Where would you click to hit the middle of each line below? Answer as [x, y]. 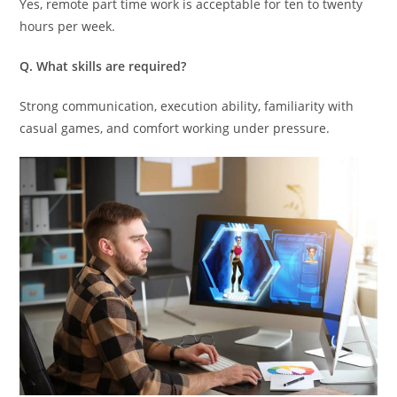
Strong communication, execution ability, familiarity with [187, 106]
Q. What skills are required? [103, 66]
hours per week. [68, 26]
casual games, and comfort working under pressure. [175, 128]
